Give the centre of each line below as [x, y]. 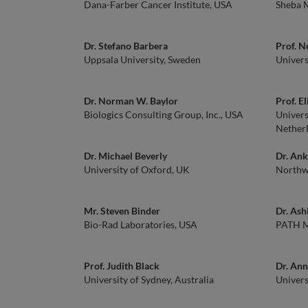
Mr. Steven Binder [122, 211]
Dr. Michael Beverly [125, 156]
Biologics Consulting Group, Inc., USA [164, 114]
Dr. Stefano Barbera [126, 46]
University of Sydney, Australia [149, 279]
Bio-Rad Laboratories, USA [141, 224]
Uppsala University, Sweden [142, 59]
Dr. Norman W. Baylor [131, 101]
